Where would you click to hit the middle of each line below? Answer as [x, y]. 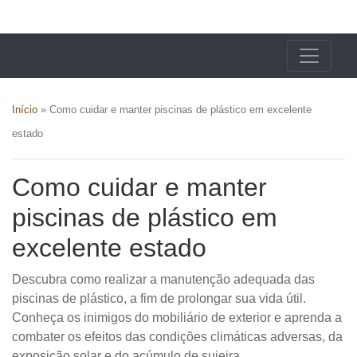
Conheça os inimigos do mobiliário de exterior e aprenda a [177, 317]
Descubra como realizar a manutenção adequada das [163, 279]
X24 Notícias [116, 20]
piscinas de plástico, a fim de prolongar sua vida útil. [159, 298]
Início [25, 109]
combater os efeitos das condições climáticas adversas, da [177, 336]
